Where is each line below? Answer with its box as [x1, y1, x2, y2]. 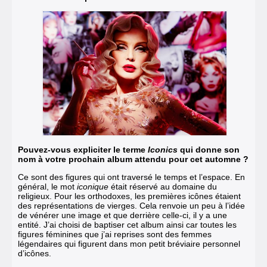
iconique [74, 182, 108, 192]
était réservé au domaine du [108, 182, 217, 192]
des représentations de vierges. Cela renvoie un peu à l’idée [18, 201, 245, 211]
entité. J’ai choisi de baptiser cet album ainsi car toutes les [18, 220, 237, 230]
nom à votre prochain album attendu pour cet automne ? [18, 154, 249, 164]
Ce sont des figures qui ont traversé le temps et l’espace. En [18, 172, 245, 182]
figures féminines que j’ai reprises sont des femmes [18, 229, 212, 240]
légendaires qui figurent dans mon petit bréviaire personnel [18, 239, 240, 249]
